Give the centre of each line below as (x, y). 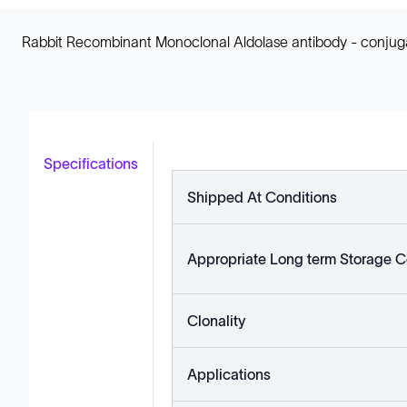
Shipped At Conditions (262, 197)
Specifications (91, 164)
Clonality (216, 321)
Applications (229, 374)
